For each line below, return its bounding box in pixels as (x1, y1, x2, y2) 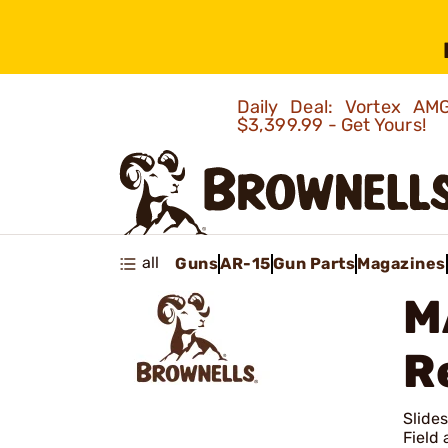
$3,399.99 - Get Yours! (236, 114, 431, 136)
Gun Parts (272, 253, 355, 273)
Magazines (357, 253, 446, 273)
